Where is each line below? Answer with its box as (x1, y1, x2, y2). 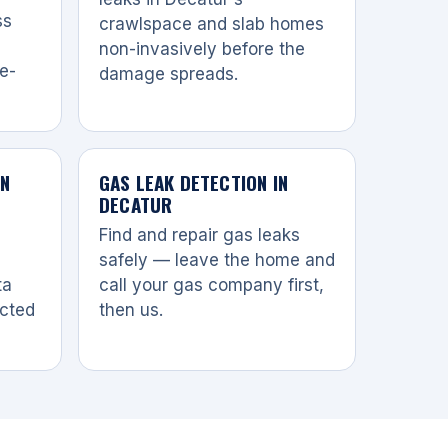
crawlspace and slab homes (99, 13, 324, 34)
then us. (99, 299, 163, 320)
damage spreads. (99, 63, 238, 84)
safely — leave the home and (99, 249, 335, 270)
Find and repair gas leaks (99, 224, 300, 245)
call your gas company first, (99, 274, 324, 295)
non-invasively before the (99, 38, 305, 59)
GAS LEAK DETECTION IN (99, 167, 288, 196)
